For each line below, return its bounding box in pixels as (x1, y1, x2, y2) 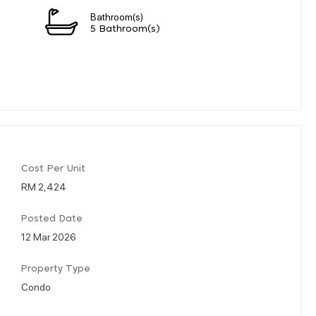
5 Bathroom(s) (90, 24, 160, 34)
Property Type (21, 264, 90, 274)
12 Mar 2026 (21, 229, 76, 243)
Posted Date (21, 214, 83, 224)
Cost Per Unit (21, 164, 85, 174)
